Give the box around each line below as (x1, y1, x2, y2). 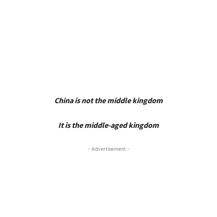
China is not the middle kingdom (54, 95, 163, 105)
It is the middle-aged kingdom (58, 120, 159, 130)
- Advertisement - (87, 145, 130, 152)
